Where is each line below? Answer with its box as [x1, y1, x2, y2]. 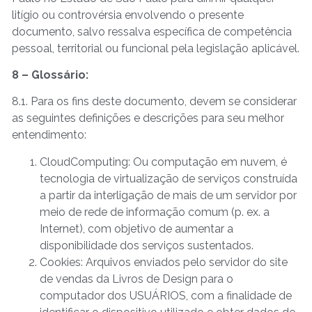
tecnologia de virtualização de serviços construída [40, 171, 297, 185]
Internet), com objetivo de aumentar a [40, 221, 233, 235]
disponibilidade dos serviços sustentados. [40, 238, 253, 252]
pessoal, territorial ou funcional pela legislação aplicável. [12, 41, 299, 55]
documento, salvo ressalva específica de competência [12, 24, 292, 38]
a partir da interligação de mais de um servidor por [40, 188, 297, 202]
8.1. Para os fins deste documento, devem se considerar [12, 95, 297, 109]
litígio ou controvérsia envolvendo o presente [12, 8, 244, 22]
